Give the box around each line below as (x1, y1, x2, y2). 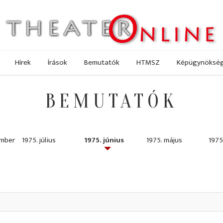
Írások (48, 56, 67, 69)
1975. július (22, 134, 56, 147)
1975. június (84, 134, 124, 147)
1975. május (146, 134, 182, 147)
